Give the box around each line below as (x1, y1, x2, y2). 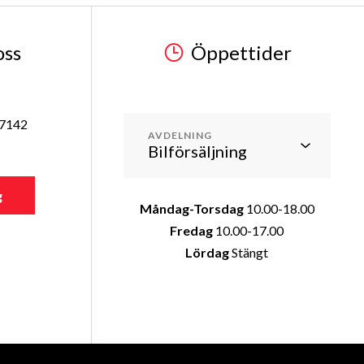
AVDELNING (147, 128, 212, 141)
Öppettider (191, 40, 292, 64)
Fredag (170, 222, 214, 238)
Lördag (185, 244, 230, 260)
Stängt (229, 244, 269, 260)
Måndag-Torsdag (139, 200, 244, 216)
